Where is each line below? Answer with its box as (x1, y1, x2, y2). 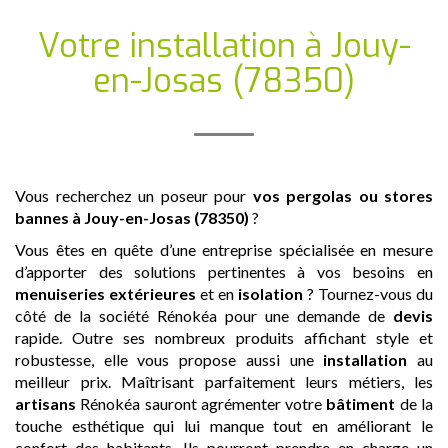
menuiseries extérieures (15, 283, 196, 303)
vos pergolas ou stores (252, 185, 433, 205)
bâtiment (326, 393, 396, 413)
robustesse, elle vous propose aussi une (15, 349, 324, 369)
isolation (238, 283, 303, 303)
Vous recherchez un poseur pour (15, 185, 253, 205)
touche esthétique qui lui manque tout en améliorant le (15, 415, 433, 435)
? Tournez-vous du (303, 283, 433, 303)
